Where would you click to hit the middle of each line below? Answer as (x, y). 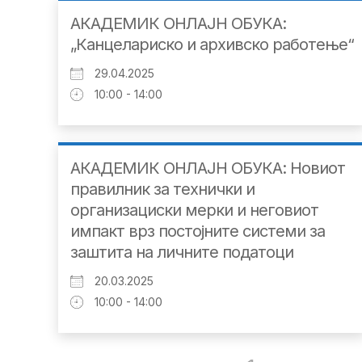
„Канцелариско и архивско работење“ (212, 45)
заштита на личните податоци (182, 253)
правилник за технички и (162, 189)
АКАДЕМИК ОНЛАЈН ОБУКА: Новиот (208, 168)
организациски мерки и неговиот (194, 210)
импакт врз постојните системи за (198, 232)
